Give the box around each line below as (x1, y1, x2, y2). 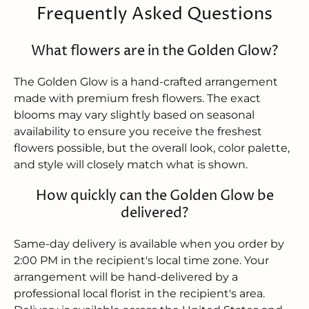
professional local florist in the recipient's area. (14, 287, 265, 301)
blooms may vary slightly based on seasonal (14, 108, 255, 122)
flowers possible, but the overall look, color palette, (14, 141, 290, 155)
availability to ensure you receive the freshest (14, 125, 262, 139)
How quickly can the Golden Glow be (35, 186, 274, 206)
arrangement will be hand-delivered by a (14, 270, 238, 284)
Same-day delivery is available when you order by (14, 237, 284, 251)
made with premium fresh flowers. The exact (14, 92, 261, 106)
